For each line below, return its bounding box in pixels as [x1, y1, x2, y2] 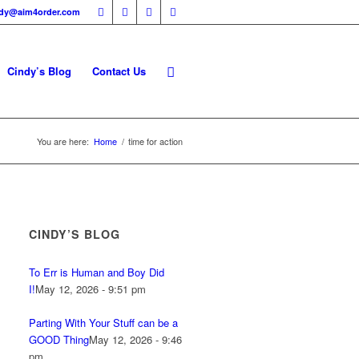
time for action [128, 135, 183, 147]
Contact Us [92, 63, 146, 79]
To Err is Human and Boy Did [29, 264, 165, 280]
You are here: [37, 135, 89, 147]
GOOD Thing [29, 332, 90, 347]
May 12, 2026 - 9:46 [89, 332, 183, 347]
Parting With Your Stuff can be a [29, 315, 179, 330]
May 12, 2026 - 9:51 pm [35, 281, 147, 296]
